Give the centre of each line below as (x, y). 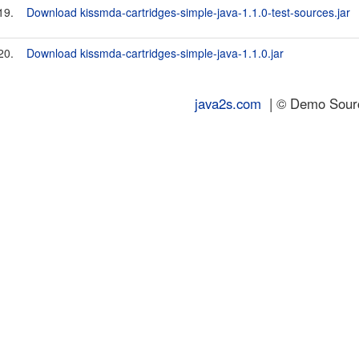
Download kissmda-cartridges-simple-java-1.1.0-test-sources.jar (188, 12)
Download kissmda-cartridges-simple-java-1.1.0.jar (155, 53)
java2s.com (228, 103)
